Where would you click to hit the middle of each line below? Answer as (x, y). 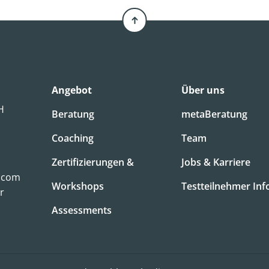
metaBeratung (215, 114)
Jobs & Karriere (216, 162)
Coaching (73, 138)
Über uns (203, 90)
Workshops (78, 186)
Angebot (72, 90)
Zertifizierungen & (93, 162)
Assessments (82, 210)
